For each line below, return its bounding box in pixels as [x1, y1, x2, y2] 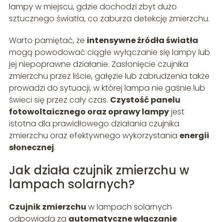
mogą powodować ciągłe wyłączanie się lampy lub [8, 47, 210, 58]
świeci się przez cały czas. [8, 94, 110, 106]
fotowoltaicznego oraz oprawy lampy [8, 106, 169, 118]
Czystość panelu [110, 94, 180, 106]
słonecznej [8, 142, 54, 154]
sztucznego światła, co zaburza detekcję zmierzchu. [8, 13, 210, 25]
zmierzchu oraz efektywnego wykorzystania [8, 130, 179, 142]
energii [179, 130, 209, 142]
